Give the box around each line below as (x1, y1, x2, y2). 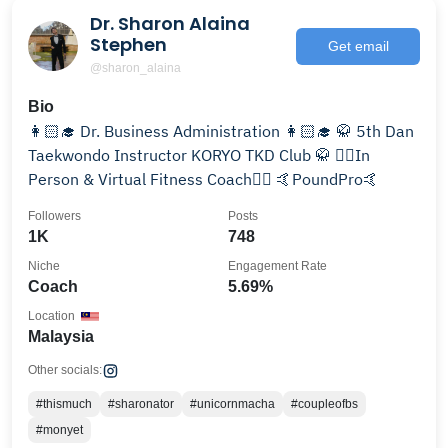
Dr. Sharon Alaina (90, 11, 250, 36)
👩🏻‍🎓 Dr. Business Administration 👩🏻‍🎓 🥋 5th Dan (28, 121, 414, 141)
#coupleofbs (291, 397, 358, 411)
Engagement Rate (228, 259, 327, 273)
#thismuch (36, 397, 92, 411)
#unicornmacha (190, 397, 275, 411)
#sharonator (108, 397, 174, 411)
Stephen (90, 32, 167, 57)
